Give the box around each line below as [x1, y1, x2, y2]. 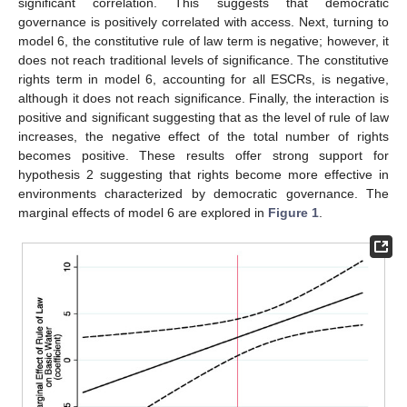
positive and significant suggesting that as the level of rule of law [18, 109, 389, 124]
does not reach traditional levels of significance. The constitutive [18, 52, 389, 67]
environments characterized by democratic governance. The [18, 185, 389, 201]
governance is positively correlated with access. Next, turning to [18, 14, 389, 29]
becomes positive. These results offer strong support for [18, 147, 389, 163]
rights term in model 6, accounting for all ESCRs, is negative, [18, 71, 389, 86]
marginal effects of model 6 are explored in [18, 204, 268, 220]
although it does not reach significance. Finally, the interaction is [18, 90, 389, 105]
